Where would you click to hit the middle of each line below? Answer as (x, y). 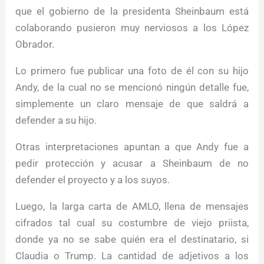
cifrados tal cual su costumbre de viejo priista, (132, 223)
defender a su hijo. (56, 121)
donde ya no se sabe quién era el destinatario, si (132, 240)
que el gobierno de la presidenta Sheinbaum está (132, 11)
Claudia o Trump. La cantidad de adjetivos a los (132, 256)
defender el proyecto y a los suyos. (93, 180)
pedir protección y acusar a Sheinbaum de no (132, 164)
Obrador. (35, 44)
